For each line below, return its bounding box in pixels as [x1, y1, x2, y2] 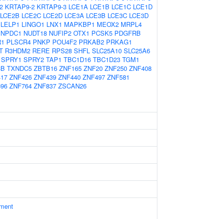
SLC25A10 [92, 46, 122, 55]
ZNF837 [34, 81, 56, 90]
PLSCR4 [6, 37, 31, 46]
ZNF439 [34, 72, 56, 82]
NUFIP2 [49, 28, 71, 38]
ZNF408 [129, 64, 152, 73]
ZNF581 [107, 72, 130, 82]
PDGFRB [114, 28, 141, 38]
